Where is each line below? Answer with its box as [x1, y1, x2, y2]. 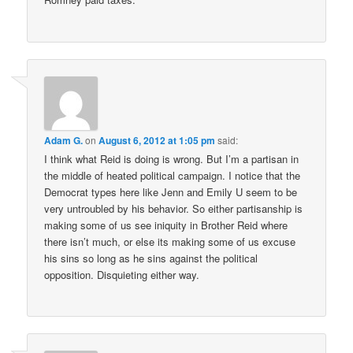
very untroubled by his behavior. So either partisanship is [44, 200, 303, 216]
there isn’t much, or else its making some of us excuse [44, 233, 296, 249]
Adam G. [44, 132, 84, 147]
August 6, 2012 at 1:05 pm [98, 132, 216, 147]
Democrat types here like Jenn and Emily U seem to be [44, 184, 298, 199]
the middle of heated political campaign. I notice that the [44, 167, 301, 183]
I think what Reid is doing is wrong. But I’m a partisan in [44, 150, 299, 166]
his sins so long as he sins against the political [44, 250, 258, 266]
